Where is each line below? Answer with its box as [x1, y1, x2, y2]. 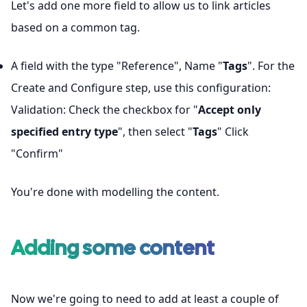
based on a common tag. [11, 20, 140, 35]
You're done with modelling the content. [11, 184, 219, 199]
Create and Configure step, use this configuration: [11, 80, 271, 95]
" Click [217, 124, 249, 139]
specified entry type [11, 124, 118, 139]
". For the [247, 58, 295, 73]
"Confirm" [11, 146, 63, 161]
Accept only [198, 102, 261, 117]
